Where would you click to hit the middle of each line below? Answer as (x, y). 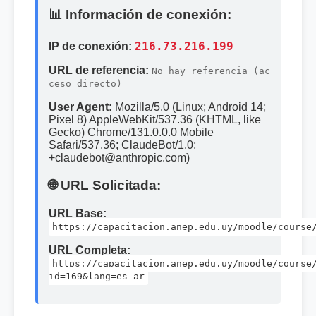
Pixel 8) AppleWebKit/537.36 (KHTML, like (155, 120)
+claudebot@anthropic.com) (119, 158)
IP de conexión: (90, 47)
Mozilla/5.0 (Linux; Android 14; (190, 107)
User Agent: (80, 107)
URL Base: (78, 213)
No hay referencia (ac (211, 71)
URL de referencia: (99, 71)
